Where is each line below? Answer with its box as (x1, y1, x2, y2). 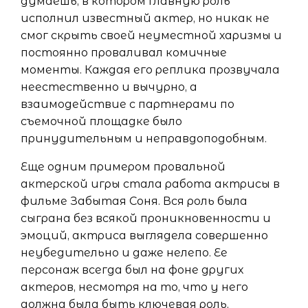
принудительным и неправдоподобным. (21, 132, 267, 146)
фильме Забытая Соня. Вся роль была (21, 195, 247, 208)
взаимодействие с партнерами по (21, 98, 234, 111)
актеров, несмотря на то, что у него (21, 280, 248, 294)
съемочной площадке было (21, 115, 182, 129)
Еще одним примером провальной (21, 160, 225, 174)
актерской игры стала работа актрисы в (21, 177, 280, 191)
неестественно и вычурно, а (21, 80, 197, 94)
